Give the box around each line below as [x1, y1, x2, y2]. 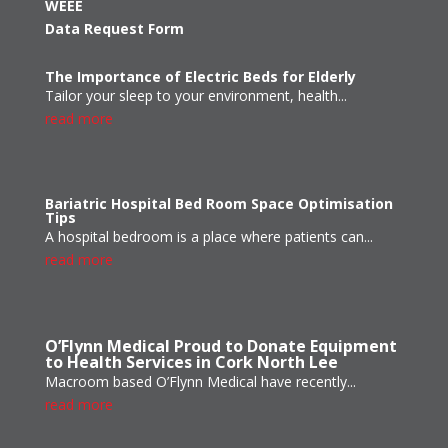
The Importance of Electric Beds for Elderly [44, 67, 356, 87]
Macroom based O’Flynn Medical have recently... [44, 372, 356, 392]
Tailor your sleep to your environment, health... [44, 86, 347, 106]
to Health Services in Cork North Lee [44, 351, 338, 374]
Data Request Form [44, 19, 184, 39]
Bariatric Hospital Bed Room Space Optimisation [44, 194, 393, 214]
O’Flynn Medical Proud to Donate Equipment [44, 335, 397, 358]
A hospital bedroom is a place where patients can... [44, 227, 373, 247]
